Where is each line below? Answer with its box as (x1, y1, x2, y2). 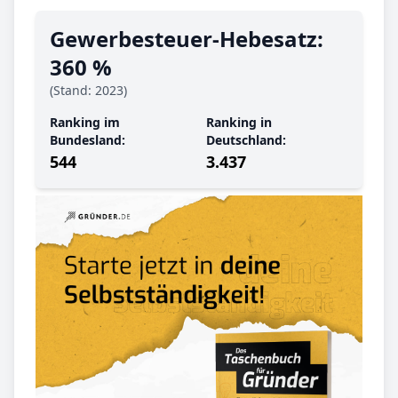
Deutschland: (206, 131, 286, 149)
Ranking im (50, 114, 120, 131)
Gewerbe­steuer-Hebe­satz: (50, 24, 323, 54)
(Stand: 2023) (50, 82, 127, 99)
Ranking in (206, 114, 272, 131)
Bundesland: (50, 131, 125, 149)
